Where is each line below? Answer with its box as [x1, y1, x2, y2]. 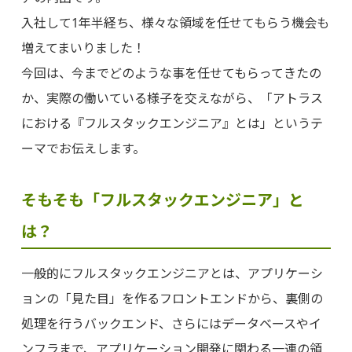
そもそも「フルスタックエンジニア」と [20, 189, 304, 211]
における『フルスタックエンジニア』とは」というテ [20, 115, 323, 133]
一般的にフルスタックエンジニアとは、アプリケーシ [20, 265, 323, 283]
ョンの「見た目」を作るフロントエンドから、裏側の [20, 290, 323, 308]
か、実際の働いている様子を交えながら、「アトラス [20, 90, 323, 108]
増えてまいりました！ [20, 39, 145, 57]
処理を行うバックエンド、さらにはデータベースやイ [20, 315, 321, 333]
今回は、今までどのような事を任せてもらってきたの [20, 64, 321, 82]
